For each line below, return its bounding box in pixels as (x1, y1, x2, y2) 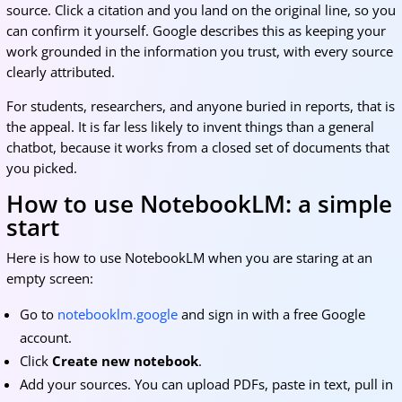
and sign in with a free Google (177, 305, 365, 323)
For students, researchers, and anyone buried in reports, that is (5, 97, 395, 115)
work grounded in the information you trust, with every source (5, 42, 393, 60)
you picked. (5, 159, 77, 177)
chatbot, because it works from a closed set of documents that (5, 138, 389, 156)
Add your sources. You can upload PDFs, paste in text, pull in (19, 375, 393, 393)
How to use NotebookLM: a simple (5, 188, 392, 220)
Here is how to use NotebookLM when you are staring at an (5, 249, 372, 267)
